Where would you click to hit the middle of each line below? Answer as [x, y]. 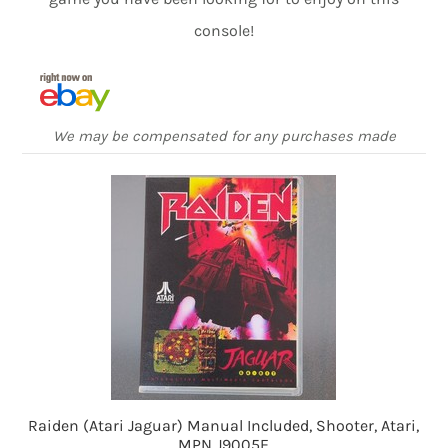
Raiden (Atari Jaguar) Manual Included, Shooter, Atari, [224, 426]
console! [224, 31]
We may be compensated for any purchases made [224, 136]
